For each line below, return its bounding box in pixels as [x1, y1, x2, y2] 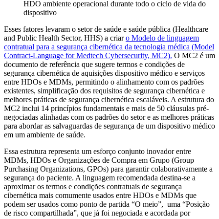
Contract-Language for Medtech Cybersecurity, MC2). [4, 51, 172, 60]
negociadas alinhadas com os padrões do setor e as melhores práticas [4, 113, 214, 121]
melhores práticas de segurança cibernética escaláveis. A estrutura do [4, 95, 214, 104]
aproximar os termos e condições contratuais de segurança [4, 182, 182, 191]
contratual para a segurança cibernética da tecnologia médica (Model [4, 43, 214, 51]
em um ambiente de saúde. [4, 131, 86, 139]
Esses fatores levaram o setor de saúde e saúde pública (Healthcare [4, 25, 208, 33]
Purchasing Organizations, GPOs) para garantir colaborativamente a [4, 165, 213, 173]
